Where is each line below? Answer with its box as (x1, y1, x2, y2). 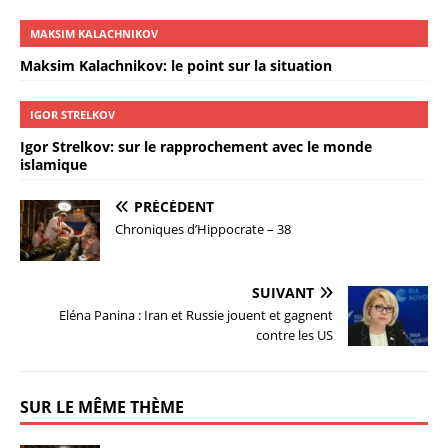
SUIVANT (252, 282, 314, 302)
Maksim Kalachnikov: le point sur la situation (20, 56, 332, 76)
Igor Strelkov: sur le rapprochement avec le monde (20, 137, 372, 157)
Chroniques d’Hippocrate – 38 (115, 220, 291, 239)
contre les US (256, 325, 333, 344)
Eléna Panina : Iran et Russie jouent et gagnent (59, 305, 333, 324)
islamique (20, 155, 87, 175)
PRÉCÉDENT (134, 197, 214, 217)
